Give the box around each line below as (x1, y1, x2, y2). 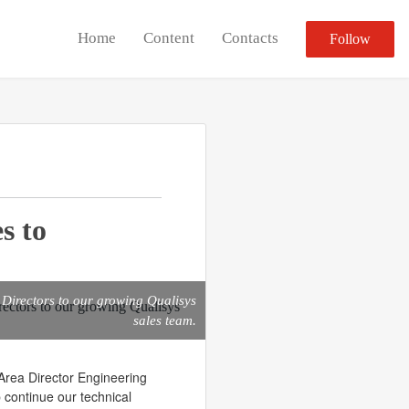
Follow (330, 30, 371, 47)
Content (143, 28, 194, 47)
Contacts (222, 28, 278, 47)
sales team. (133, 313, 196, 328)
